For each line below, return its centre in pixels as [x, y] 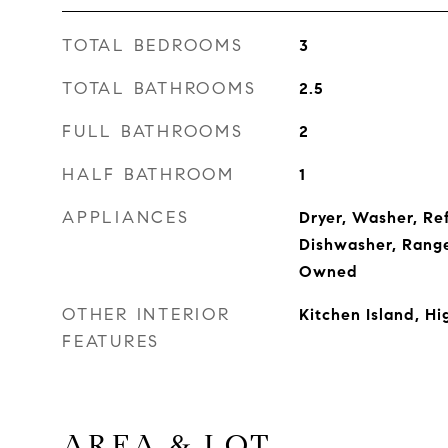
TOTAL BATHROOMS [159, 88]
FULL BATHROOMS [153, 131]
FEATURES [111, 341]
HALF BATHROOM [148, 174]
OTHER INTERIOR [146, 314]
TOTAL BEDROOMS [153, 45]
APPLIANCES [126, 217]
